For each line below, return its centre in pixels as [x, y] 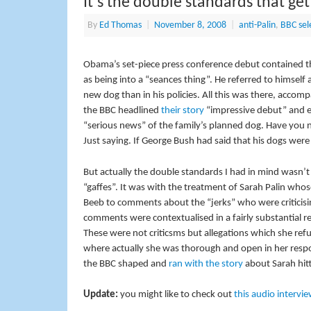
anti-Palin [257, 26]
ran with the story [207, 264]
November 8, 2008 [190, 26]
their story [183, 111]
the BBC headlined [122, 111]
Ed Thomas [120, 26]
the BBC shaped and [126, 264]
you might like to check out [176, 295]
